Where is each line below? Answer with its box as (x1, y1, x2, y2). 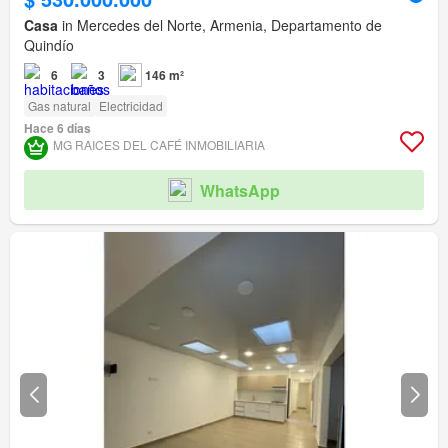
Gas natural (28, 97, 91, 115)
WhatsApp (200, 178, 280, 202)
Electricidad (99, 97, 163, 115)
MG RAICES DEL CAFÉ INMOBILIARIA (53, 136, 265, 154)
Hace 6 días (24, 119, 91, 138)
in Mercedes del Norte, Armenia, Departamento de (58, 15, 382, 36)
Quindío (24, 35, 74, 56)
